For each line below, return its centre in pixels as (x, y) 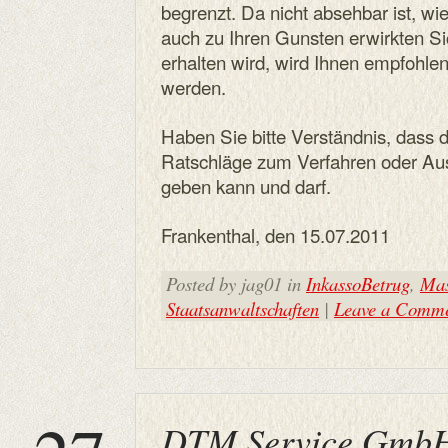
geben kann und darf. (246, 185)
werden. (193, 86)
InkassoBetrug (358, 283)
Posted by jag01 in (236, 283)
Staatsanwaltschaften (242, 308)
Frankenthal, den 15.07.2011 (275, 234)
